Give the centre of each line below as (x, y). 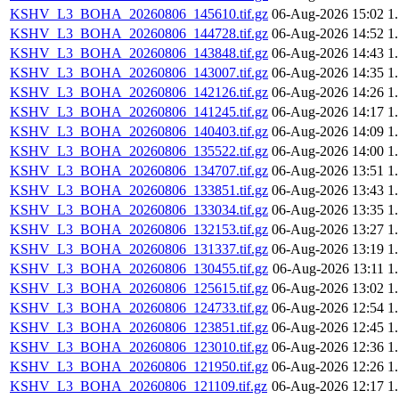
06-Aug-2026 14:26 (328, 93)
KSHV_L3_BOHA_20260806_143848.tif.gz (139, 53)
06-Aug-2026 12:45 (328, 328)
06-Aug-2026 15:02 (328, 14)
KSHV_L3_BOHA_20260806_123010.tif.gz (139, 347)
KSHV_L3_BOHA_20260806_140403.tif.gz (139, 132)
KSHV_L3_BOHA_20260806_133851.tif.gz (139, 191)
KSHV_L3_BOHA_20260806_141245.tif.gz (139, 112)
